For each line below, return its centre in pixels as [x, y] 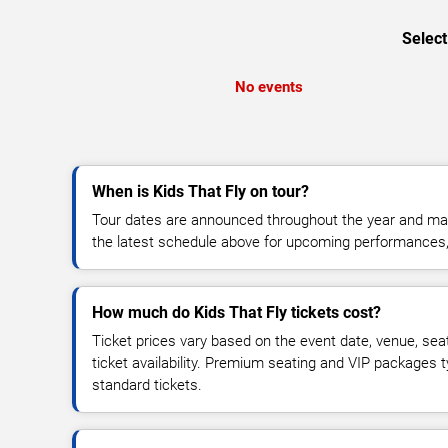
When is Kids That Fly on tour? [200, 191]
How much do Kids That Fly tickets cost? [236, 312]
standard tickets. [147, 384]
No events [268, 86]
